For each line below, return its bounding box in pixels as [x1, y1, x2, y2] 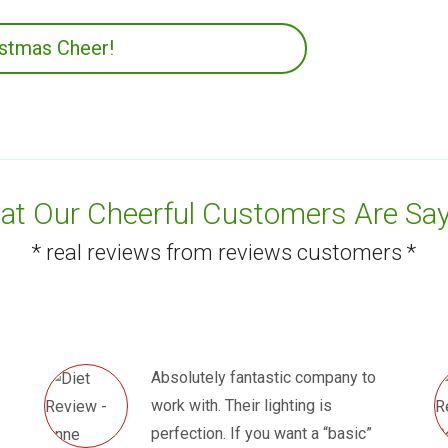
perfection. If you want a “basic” [151, 423, 372, 443]
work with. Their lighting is [151, 395, 332, 415]
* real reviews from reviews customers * [32, 239, 416, 265]
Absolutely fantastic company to [151, 367, 376, 387]
